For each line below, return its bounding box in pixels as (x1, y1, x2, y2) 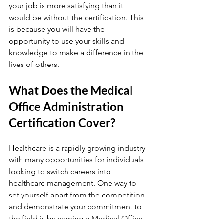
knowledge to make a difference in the (9, 48, 145, 57)
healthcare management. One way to (9, 178, 138, 188)
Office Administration (9, 99, 126, 113)
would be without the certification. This (9, 13, 146, 22)
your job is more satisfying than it (9, 1, 125, 10)
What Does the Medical (9, 83, 135, 97)
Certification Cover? (9, 115, 115, 130)
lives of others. (9, 60, 59, 69)
